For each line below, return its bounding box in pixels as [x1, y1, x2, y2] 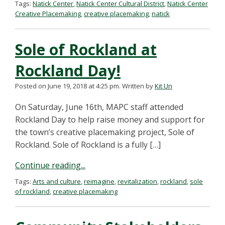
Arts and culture [33, 177, 81, 186]
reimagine [84, 177, 115, 186]
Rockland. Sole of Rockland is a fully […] [15, 139, 161, 150]
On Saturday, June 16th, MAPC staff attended [15, 101, 183, 113]
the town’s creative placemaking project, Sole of [15, 127, 194, 138]
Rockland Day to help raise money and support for [15, 114, 205, 125]
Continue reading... [15, 160, 85, 171]
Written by [122, 81, 155, 90]
